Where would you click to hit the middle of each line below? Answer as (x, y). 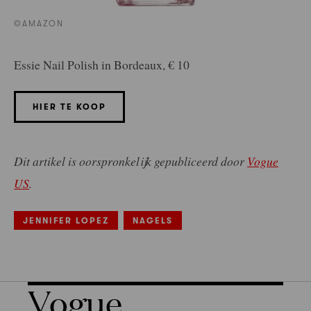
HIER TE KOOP (69, 107)
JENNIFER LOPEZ (66, 221)
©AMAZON (39, 23)
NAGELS (153, 221)
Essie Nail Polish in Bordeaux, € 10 (102, 64)
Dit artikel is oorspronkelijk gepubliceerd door (131, 161)
